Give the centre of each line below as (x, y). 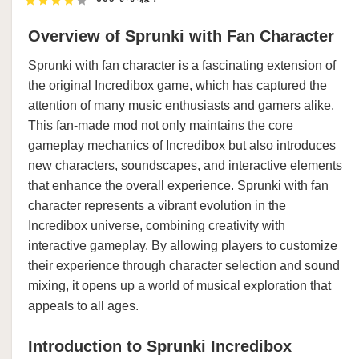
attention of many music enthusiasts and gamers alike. (181, 105)
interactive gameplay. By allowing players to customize (183, 246)
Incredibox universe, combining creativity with (157, 226)
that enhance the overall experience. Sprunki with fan (178, 186)
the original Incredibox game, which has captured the (177, 85)
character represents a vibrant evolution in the (157, 206)
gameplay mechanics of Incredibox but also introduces (182, 145)
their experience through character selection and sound (184, 266)
